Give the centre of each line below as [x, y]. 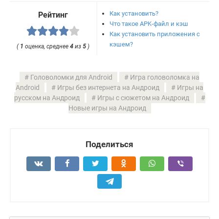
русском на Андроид [47, 98]
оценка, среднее [47, 47]
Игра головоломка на [165, 77]
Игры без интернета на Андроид [108, 87]
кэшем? [121, 44]
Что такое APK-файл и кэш [149, 24]
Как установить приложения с [155, 34]
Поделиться [109, 144]
